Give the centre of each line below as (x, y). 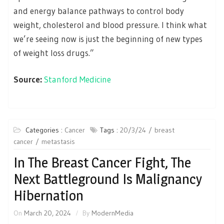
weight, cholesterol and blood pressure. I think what (110, 24)
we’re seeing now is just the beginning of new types (108, 38)
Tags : (110, 130)
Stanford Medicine (77, 79)
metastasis (58, 141)
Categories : (45, 130)
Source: (29, 79)
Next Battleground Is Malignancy (108, 179)
